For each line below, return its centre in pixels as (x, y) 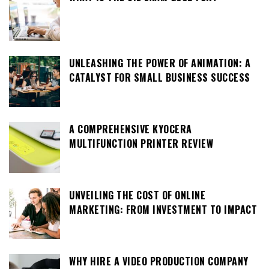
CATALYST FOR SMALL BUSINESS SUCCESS (160, 78)
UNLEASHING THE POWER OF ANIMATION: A (160, 63)
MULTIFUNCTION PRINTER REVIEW (141, 144)
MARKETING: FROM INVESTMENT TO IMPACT (163, 210)
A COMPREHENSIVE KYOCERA (131, 129)
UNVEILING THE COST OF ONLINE (137, 195)
